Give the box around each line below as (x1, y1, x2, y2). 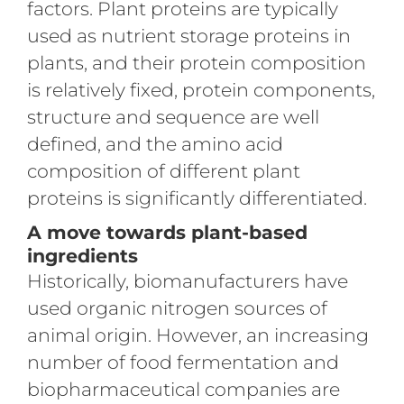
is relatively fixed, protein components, (26, 78, 375, 101)
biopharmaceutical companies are (26, 377, 340, 400)
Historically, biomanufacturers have (26, 269, 348, 292)
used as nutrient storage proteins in (26, 23, 351, 47)
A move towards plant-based (26, 220, 308, 243)
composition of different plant (26, 159, 300, 182)
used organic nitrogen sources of (26, 296, 327, 319)
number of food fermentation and (26, 350, 339, 373)
